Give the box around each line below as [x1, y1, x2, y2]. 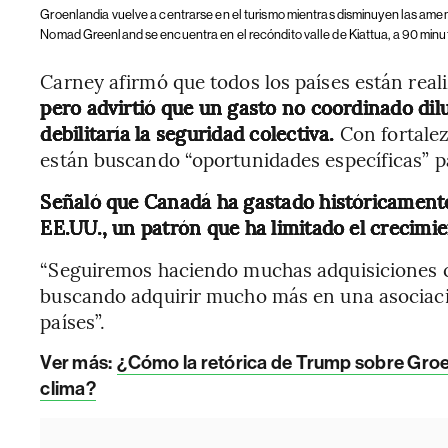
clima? [40, 376, 96, 400]
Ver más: [40, 350, 113, 374]
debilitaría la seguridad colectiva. [40, 119, 340, 146]
